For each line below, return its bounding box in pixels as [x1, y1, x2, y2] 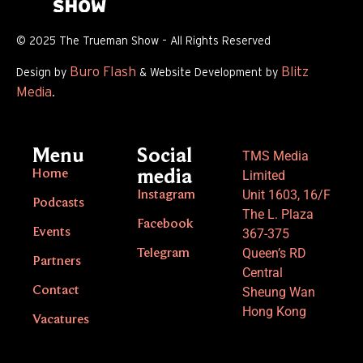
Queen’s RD [241, 245, 306, 261]
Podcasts [32, 195, 84, 210]
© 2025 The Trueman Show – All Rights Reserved [16, 35, 271, 47]
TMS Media [241, 147, 309, 164]
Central [241, 264, 283, 280]
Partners [32, 254, 81, 268]
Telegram [137, 246, 190, 260]
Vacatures [32, 312, 89, 327]
